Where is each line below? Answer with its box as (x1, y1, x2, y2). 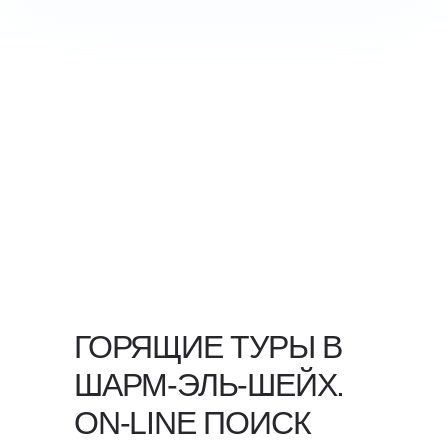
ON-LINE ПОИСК (74, 405, 311, 441)
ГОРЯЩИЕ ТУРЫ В (74, 329, 343, 365)
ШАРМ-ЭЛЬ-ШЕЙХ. (74, 367, 345, 403)
